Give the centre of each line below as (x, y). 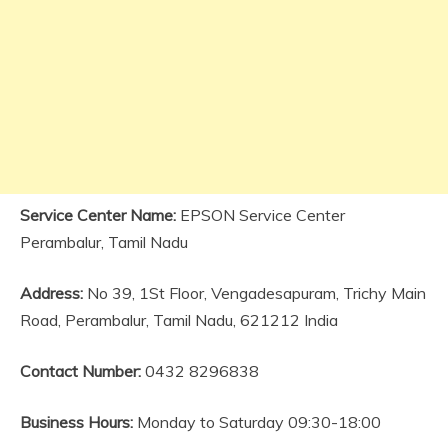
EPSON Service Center (260, 215)
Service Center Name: (98, 215)
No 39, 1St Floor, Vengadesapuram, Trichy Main (254, 293)
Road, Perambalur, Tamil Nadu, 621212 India (179, 320)
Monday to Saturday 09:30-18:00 (259, 422)
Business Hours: (78, 422)
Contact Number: (80, 371)
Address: (51, 293)
